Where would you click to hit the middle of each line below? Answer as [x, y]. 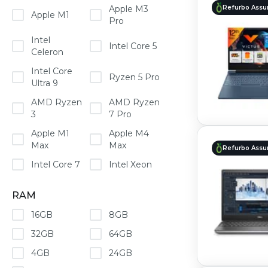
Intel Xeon [131, 165]
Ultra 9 [45, 83]
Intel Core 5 [133, 46]
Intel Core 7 [56, 165]
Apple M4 [129, 133]
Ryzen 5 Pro [135, 77]
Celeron [47, 52]
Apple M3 [129, 9]
